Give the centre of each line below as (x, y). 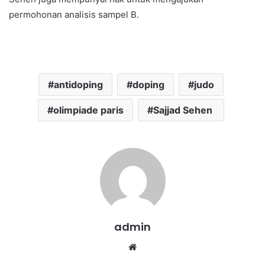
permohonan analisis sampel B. (74, 14)
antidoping (78, 84)
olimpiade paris (88, 110)
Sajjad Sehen (184, 110)
